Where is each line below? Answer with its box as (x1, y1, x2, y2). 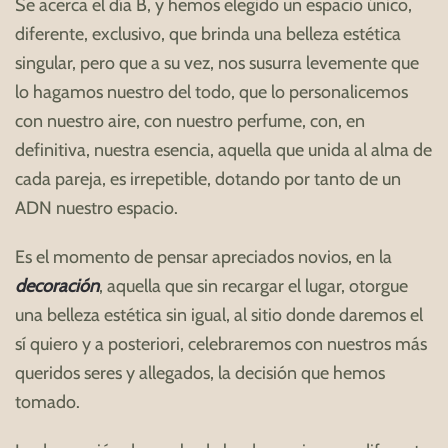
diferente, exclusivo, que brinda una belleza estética (15, 22, 401, 45)
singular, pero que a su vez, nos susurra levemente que (15, 51, 419, 74)
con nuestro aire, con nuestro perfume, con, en (15, 109, 365, 132)
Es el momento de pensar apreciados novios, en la (15, 245, 392, 268)
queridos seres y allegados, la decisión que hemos (15, 361, 385, 384)
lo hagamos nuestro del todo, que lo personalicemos (15, 80, 408, 103)
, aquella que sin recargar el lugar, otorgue (99, 274, 408, 297)
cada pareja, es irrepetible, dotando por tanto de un (15, 167, 401, 190)
